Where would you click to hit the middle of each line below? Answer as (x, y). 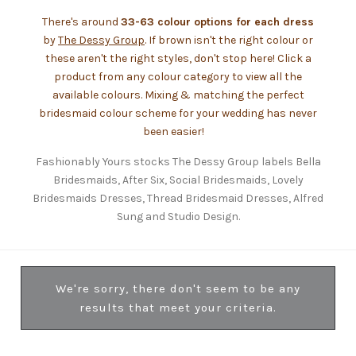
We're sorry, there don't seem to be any (178, 288)
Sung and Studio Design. (178, 217)
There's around (81, 22)
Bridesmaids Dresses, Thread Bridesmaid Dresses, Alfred (178, 198)
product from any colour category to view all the (178, 77)
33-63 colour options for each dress (217, 22)
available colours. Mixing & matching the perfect (178, 95)
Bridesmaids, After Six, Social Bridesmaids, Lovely (178, 180)
